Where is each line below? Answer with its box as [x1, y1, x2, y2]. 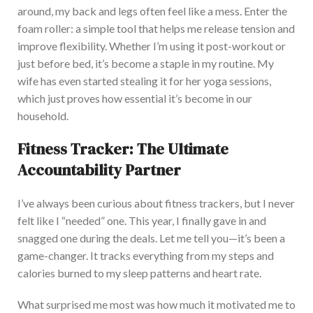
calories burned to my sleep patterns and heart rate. [17, 265, 263, 279]
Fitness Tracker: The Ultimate [17, 138, 228, 159]
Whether [109, 38, 153, 52]
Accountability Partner [17, 159, 181, 180]
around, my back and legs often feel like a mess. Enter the [17, 3, 287, 17]
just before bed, [17, 56, 95, 70]
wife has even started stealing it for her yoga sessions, [17, 73, 271, 87]
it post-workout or [195, 38, 286, 52]
